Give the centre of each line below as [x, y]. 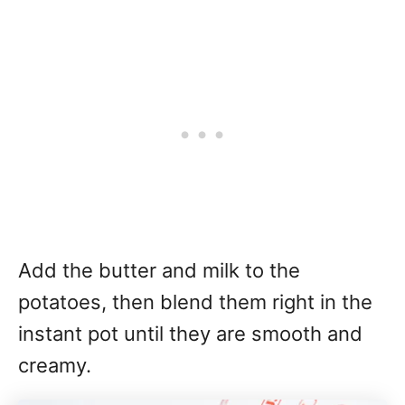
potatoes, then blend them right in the [195, 302]
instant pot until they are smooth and [190, 334]
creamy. [55, 365]
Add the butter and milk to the [159, 270]
